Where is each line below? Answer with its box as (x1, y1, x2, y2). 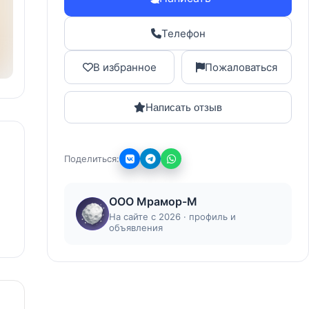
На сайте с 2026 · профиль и (109, 211, 236, 222)
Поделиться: (64, 153, 119, 164)
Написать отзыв (146, 101, 222, 113)
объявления (109, 222, 163, 233)
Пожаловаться (205, 61, 277, 74)
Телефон (161, 27, 206, 40)
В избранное (92, 61, 157, 74)
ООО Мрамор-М (109, 195, 197, 208)
